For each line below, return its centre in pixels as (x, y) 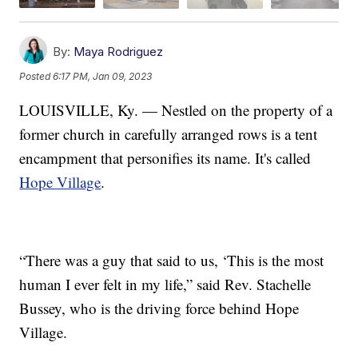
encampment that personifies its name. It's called (165, 157)
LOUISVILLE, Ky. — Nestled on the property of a (176, 109)
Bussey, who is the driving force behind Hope (159, 308)
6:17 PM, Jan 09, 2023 (103, 76)
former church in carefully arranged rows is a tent (169, 133)
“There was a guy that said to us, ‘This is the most (172, 260)
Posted (36, 76)
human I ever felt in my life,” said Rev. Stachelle (165, 284)
